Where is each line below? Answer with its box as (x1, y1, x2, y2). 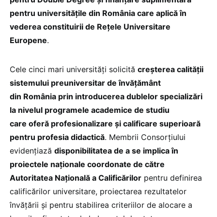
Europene (10, 35, 47, 45)
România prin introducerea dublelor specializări (23, 91, 202, 101)
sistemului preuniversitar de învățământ (10, 77, 161, 88)
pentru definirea (141, 172, 202, 183)
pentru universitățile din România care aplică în (10, 8, 186, 18)
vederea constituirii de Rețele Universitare (10, 21, 170, 31)
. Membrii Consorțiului (105, 132, 186, 142)
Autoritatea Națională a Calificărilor (10, 172, 141, 183)
